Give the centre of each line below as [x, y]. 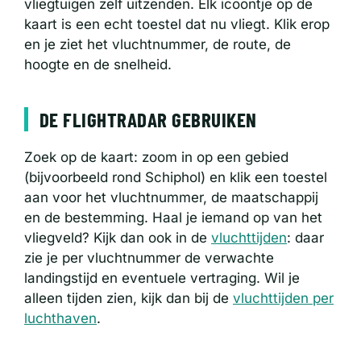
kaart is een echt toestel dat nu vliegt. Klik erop [177, 24]
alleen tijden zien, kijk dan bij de [129, 298]
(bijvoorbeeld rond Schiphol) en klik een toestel [176, 177]
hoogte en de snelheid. [98, 64]
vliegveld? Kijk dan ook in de [118, 237]
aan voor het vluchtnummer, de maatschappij [171, 197]
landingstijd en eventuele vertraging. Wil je [162, 278]
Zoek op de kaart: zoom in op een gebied [156, 157]
